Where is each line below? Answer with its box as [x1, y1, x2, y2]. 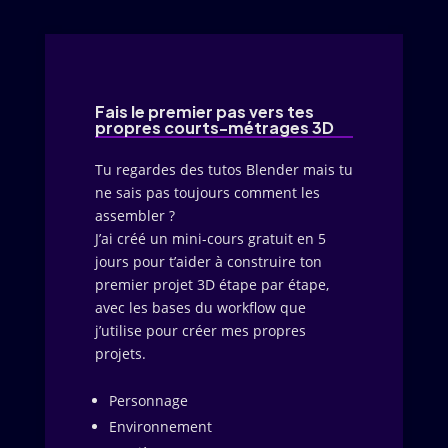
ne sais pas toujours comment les [94, 183, 320, 202]
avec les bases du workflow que [94, 298, 306, 317]
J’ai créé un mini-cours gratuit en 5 [94, 229, 326, 248]
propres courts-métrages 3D [94, 117, 334, 138]
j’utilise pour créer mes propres [94, 321, 306, 340]
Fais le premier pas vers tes [94, 101, 314, 122]
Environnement [108, 417, 212, 436]
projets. [94, 344, 146, 363]
